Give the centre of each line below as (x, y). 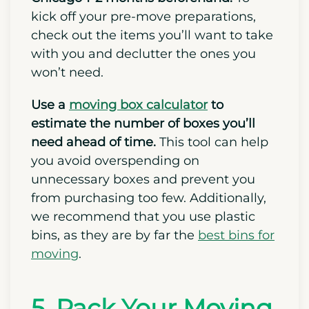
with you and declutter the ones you (143, 131)
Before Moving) (123, 17)
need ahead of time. (93, 220)
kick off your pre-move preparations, (143, 94)
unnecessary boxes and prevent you (143, 257)
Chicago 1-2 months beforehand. (133, 76)
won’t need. (69, 150)
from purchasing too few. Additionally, (149, 276)
